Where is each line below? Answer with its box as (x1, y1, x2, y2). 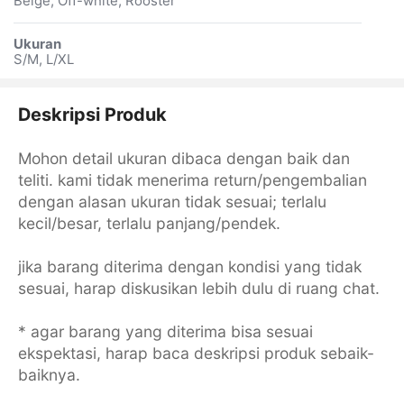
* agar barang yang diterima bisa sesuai (17, 322, 313, 342)
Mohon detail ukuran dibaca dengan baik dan (17, 149, 350, 169)
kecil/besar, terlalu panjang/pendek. (17, 214, 280, 234)
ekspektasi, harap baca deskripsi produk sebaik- (17, 344, 374, 363)
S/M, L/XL (13, 50, 74, 68)
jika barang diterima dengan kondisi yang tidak (17, 257, 362, 277)
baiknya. (17, 365, 80, 385)
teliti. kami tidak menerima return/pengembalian (17, 170, 367, 190)
